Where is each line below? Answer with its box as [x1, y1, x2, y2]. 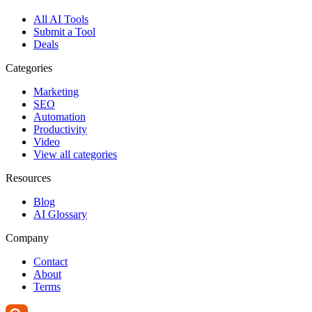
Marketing [33, 85, 79, 97]
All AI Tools [33, 13, 88, 25]
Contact [33, 255, 68, 267]
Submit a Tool [33, 25, 95, 38]
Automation [33, 110, 86, 123]
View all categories [33, 148, 117, 160]
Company [6, 231, 49, 244]
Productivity [33, 123, 87, 135]
